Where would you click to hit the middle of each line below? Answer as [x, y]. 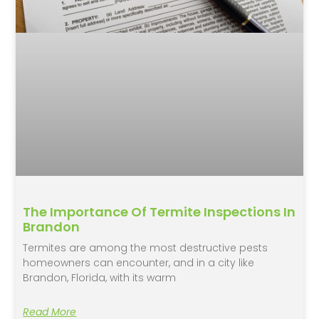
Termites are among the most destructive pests [146, 248]
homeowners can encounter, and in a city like [139, 263]
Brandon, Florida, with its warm [100, 278]
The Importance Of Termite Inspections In [159, 212]
